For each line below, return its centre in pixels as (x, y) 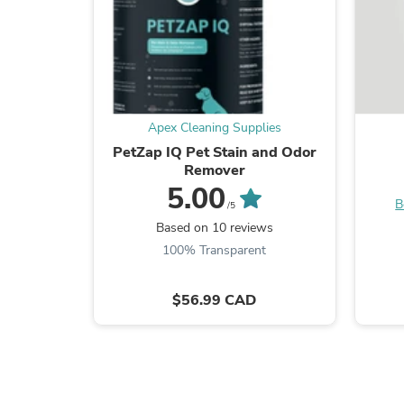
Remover (214, 170)
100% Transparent (215, 250)
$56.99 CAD (215, 300)
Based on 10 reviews (214, 227)
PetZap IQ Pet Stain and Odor (214, 152)
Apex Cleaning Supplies (214, 127)
